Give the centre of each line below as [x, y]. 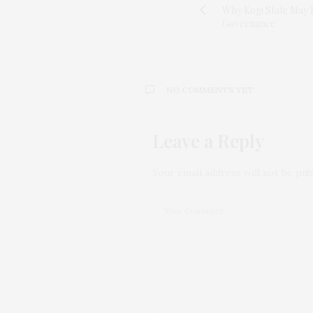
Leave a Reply [208, 140]
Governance [249, 23]
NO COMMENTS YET [210, 89]
